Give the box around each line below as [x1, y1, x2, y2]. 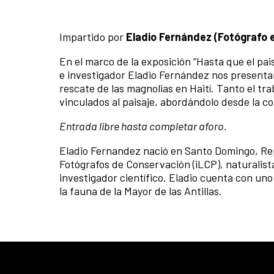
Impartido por [59, 30, 124, 44]
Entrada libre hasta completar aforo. [59, 119, 227, 133]
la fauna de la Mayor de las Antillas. [59, 184, 222, 198]
